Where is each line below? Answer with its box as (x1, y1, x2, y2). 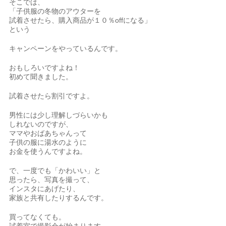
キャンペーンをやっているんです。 (9, 44, 123, 52)
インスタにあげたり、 (9, 185, 80, 193)
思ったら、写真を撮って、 (9, 176, 94, 184)
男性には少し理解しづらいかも (9, 111, 108, 119)
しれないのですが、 (9, 120, 73, 128)
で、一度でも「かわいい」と (9, 166, 101, 175)
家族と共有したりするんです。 (9, 194, 108, 202)
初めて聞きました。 (9, 73, 73, 81)
